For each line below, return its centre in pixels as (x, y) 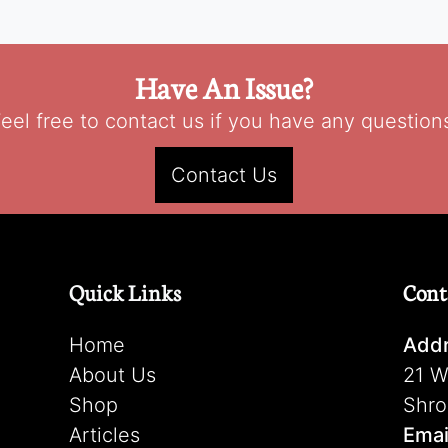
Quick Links (125, 291)
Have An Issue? (224, 86)
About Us (113, 375)
